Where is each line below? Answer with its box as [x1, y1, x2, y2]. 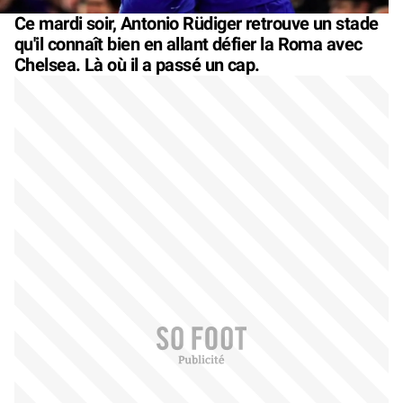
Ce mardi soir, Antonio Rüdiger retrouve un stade [14, 13, 379, 35]
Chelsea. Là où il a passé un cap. [14, 54, 260, 76]
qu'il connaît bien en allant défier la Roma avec [14, 33, 363, 56]
